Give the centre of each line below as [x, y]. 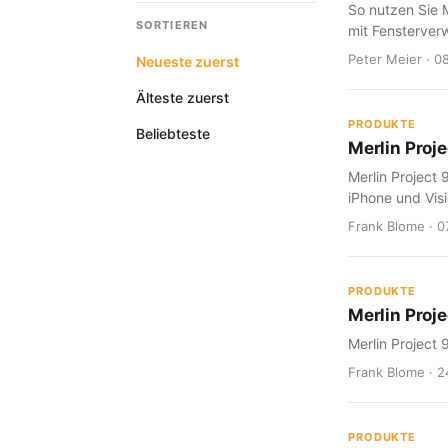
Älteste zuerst [182, 97]
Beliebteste [173, 133]
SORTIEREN [172, 25]
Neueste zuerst [187, 61]
